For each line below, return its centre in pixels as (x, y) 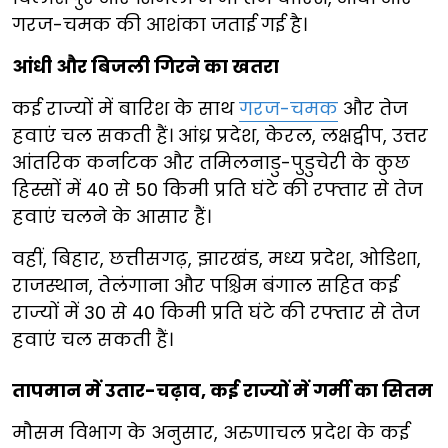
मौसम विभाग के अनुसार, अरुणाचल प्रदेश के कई (210, 433)
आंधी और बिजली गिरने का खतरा (145, 67)
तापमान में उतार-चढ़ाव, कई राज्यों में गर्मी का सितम (222, 391)
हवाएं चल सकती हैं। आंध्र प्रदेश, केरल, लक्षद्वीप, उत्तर (220, 136)
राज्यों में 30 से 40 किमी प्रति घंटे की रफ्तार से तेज (216, 313)
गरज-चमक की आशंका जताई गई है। (159, 25)
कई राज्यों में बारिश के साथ (125, 109)
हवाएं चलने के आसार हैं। (111, 217)
